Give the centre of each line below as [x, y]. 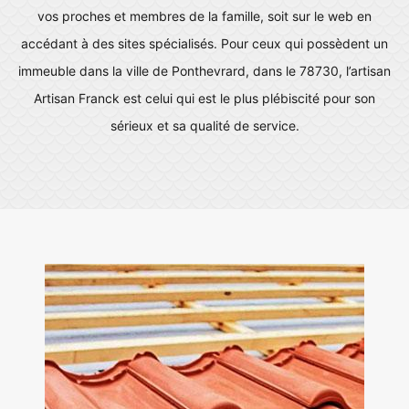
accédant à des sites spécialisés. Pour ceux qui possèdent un [204, 43]
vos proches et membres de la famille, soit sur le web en [204, 16]
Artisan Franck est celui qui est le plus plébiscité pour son [204, 98]
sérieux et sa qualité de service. [204, 126]
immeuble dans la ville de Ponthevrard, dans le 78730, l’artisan [204, 71]
